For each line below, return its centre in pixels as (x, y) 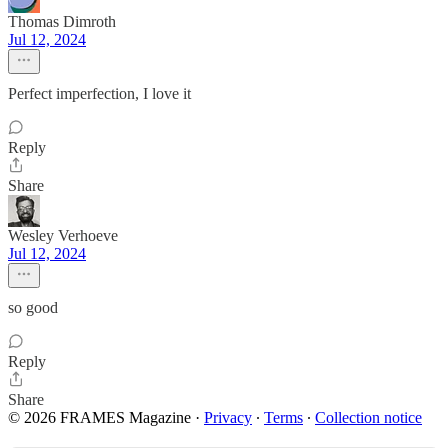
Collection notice (368, 417)
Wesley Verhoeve (63, 235)
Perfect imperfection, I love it (99, 93)
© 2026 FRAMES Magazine (99, 417)
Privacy (228, 417)
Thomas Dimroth (62, 21)
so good (33, 307)
